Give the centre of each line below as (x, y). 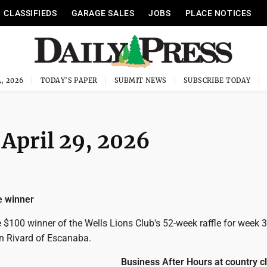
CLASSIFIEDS (30, 13)
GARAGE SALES (103, 13)
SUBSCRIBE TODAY (217, 80)
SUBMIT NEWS (140, 80)
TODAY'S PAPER (69, 80)
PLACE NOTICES (218, 13)
